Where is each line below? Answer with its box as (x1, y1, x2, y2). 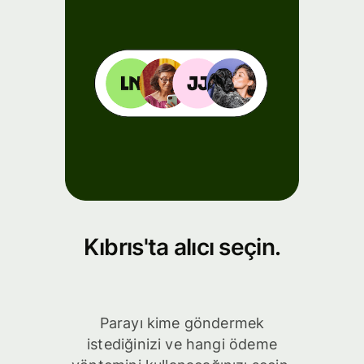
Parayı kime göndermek (99, 314, 265, 332)
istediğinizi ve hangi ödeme (87, 336, 277, 353)
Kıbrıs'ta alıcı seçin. (83, 232, 281, 261)
